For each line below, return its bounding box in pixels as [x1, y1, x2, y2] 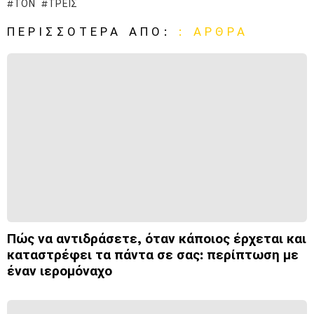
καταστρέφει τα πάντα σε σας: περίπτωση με [7, 246, 299, 263]
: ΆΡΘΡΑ [178, 24, 249, 39]
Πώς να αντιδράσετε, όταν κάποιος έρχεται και [7, 230, 306, 247]
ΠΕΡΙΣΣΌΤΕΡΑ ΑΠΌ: [7, 24, 179, 39]
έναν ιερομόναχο [7, 262, 112, 279]
